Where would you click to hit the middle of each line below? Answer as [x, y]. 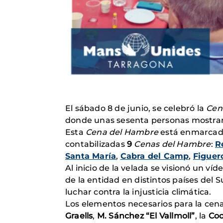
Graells [79, 216]
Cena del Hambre [122, 132]
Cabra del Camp [155, 156]
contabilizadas [96, 144]
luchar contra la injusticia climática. [138, 192]
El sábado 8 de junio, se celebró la [136, 108]
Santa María [91, 156]
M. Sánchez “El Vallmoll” [146, 216]
